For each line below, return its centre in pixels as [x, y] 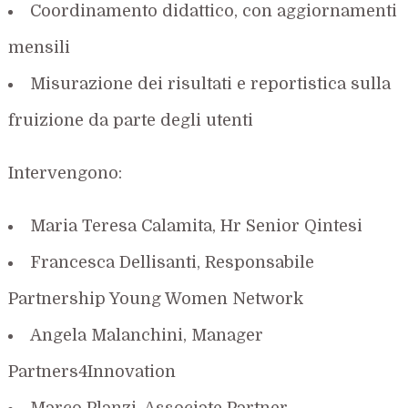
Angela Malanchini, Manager [147, 335]
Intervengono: [66, 173]
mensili [40, 47]
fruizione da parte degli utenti [131, 120]
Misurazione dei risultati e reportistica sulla [211, 83]
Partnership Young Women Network [156, 298]
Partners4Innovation [92, 371]
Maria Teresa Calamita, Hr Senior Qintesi [197, 225]
